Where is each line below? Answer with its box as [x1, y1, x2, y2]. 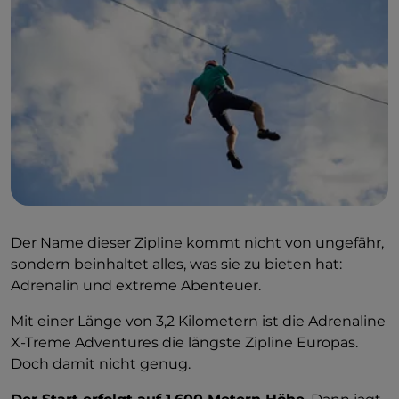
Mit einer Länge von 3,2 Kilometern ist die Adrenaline [11, 312, 386, 330]
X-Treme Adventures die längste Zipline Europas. [11, 333, 358, 351]
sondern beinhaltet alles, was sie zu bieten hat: [11, 255, 342, 273]
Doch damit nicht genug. [11, 354, 191, 372]
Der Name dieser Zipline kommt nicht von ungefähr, [11, 233, 384, 251]
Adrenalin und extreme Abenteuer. [11, 276, 261, 294]
